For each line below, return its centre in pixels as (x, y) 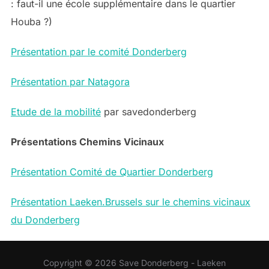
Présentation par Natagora (70, 82)
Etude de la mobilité (56, 112)
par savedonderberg (148, 112)
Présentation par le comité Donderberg (98, 52)
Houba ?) (31, 22)
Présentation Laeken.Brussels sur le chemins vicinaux (130, 202)
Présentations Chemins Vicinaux (87, 142)
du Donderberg (45, 220)
